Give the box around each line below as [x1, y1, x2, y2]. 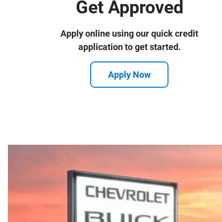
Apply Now [108, 69, 151, 80]
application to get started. [78, 41, 181, 52]
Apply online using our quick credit [60, 28, 199, 39]
